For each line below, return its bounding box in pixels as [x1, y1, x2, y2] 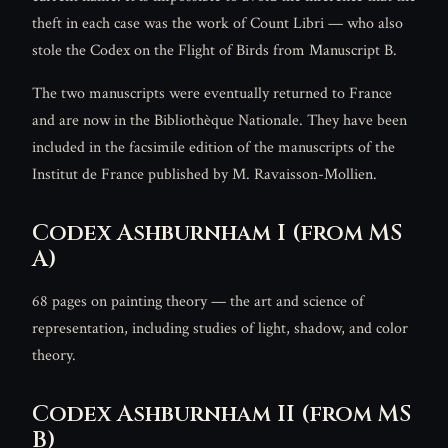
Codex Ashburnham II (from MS [32, 399, 411, 430]
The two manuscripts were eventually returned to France [32, 83, 392, 105]
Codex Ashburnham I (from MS [32, 218, 402, 249]
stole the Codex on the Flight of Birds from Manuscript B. [32, 40, 397, 62]
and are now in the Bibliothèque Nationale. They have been [32, 110, 407, 132]
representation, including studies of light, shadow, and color [32, 318, 408, 340]
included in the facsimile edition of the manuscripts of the [32, 137, 395, 159]
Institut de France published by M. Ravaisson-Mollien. [32, 164, 377, 186]
